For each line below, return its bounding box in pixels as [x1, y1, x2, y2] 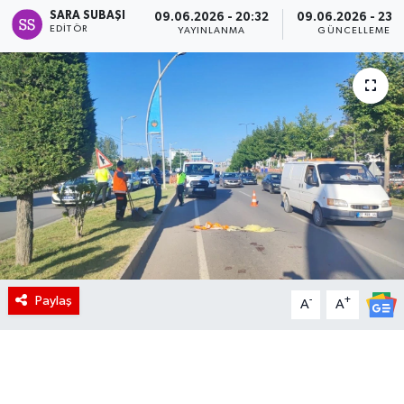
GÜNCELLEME [317, 26, 391, 35]
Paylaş [34, 293, 72, 308]
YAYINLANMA [178, 26, 246, 35]
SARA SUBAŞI [50, 9, 126, 22]
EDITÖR [50, 23, 87, 33]
